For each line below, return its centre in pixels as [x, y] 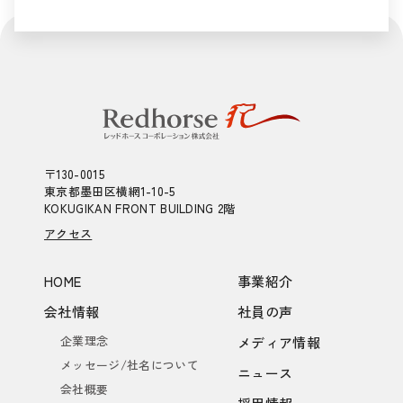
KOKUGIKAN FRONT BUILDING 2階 [140, 208]
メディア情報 [279, 342]
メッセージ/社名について [130, 364]
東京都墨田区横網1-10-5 [110, 191]
